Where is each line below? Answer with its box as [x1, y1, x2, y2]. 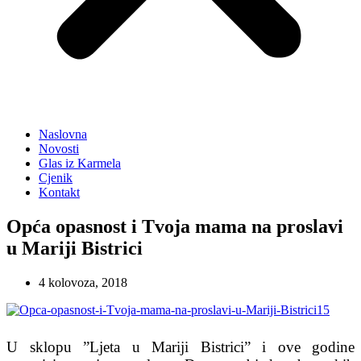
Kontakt [39, 185, 80, 199]
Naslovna [39, 127, 87, 141]
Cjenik [39, 171, 73, 185]
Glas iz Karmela [39, 156, 121, 170]
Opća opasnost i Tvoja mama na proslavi [6, 215, 343, 237]
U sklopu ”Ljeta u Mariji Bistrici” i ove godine [6, 338, 355, 355]
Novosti [39, 142, 79, 156]
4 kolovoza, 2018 [39, 275, 127, 289]
